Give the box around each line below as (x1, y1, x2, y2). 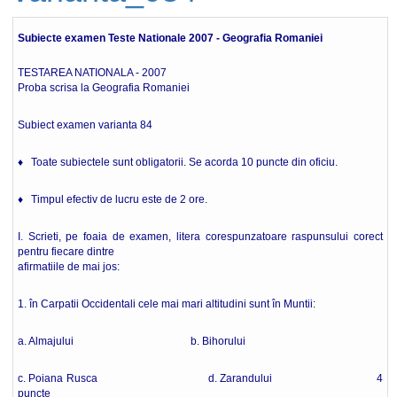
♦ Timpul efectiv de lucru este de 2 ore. (18, 193, 207, 206)
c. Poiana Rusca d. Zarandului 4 (18, 372, 383, 385)
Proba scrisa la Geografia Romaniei (18, 82, 190, 94)
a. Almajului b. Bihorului (18, 335, 245, 347)
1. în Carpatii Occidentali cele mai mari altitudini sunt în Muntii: (18, 298, 315, 310)
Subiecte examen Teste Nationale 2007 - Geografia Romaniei (18, 32, 323, 44)
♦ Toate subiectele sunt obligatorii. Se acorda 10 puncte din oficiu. (18, 156, 338, 168)
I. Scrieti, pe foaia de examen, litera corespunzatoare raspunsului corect (18, 230, 383, 243)
